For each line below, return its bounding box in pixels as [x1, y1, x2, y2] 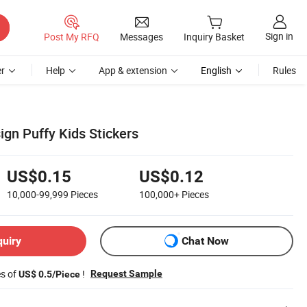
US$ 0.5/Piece [19, 268, 80, 280]
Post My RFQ [44, 29, 99, 43]
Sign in [265, 29, 293, 43]
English [201, 64, 232, 77]
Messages [120, 29, 163, 43]
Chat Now [182, 234, 229, 248]
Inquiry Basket [184, 30, 245, 44]
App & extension [99, 64, 167, 77]
